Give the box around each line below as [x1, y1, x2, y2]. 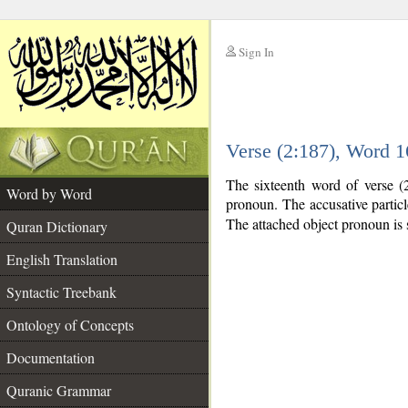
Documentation [6, 348, 95, 367]
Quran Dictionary [6, 217, 107, 236]
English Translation [6, 250, 117, 269]
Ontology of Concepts [6, 315, 134, 334]
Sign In [239, 44, 274, 60]
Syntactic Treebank [6, 282, 117, 301]
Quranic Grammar [6, 381, 111, 400]
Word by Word [6, 184, 92, 203]
